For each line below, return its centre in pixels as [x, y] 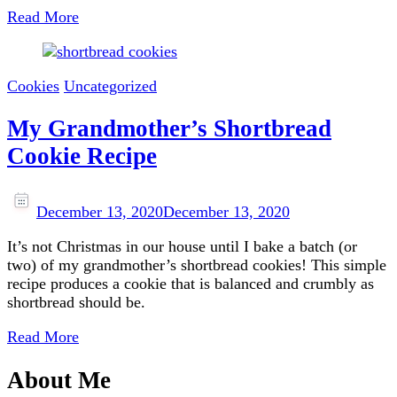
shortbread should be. [76, 303]
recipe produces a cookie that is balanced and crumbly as [191, 284]
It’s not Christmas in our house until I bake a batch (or [182, 247]
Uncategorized [110, 86]
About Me [59, 380]
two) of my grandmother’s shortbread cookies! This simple [197, 265]
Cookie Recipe [82, 156]
